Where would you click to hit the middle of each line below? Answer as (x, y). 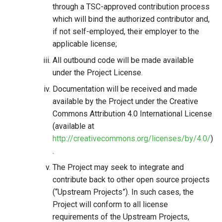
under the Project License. (98, 73)
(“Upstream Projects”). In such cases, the (123, 192)
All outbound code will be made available (123, 60)
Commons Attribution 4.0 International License (132, 114)
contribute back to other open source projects (131, 180)
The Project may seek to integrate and (118, 167)
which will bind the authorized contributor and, (131, 19)
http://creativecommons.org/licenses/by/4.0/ (132, 139)
